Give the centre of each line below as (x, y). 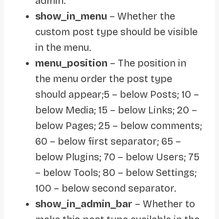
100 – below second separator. (106, 188)
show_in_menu (71, 16)
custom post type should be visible (116, 32)
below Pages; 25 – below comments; (119, 125)
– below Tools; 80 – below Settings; (116, 172)
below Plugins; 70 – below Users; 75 (117, 157)
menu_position (71, 63)
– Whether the (141, 16)
